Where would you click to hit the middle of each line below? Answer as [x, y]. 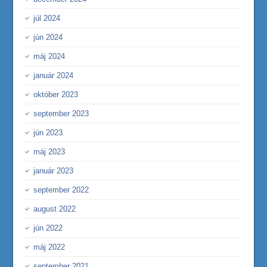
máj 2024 [49, 56]
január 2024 [54, 75]
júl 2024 [47, 18]
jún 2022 [48, 228]
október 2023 [56, 94]
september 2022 [61, 190]
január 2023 [54, 171]
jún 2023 [48, 133]
